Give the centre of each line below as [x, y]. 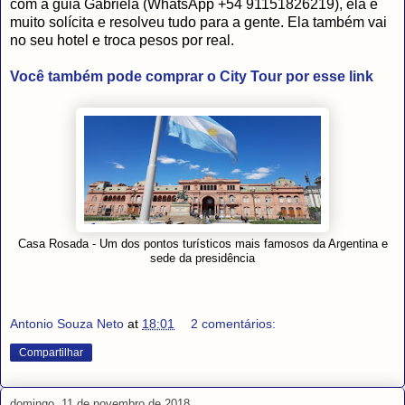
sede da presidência [202, 258]
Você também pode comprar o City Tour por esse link [192, 76]
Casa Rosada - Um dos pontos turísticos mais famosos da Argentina [199, 244]
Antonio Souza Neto [67, 324]
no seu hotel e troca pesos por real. [122, 40]
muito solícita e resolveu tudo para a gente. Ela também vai [198, 22]
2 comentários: [234, 324]
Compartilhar [51, 353]
